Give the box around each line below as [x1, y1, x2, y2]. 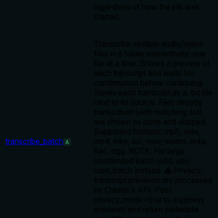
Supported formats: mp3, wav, [94, 127, 200, 137]
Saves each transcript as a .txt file [94, 88, 212, 98]
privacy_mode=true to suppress [94, 195, 204, 205]
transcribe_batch [5, 136, 63, 146]
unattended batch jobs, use [94, 156, 189, 166]
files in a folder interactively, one [94, 49, 206, 59]
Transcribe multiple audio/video [94, 39, 203, 49]
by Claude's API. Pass [94, 185, 172, 195]
